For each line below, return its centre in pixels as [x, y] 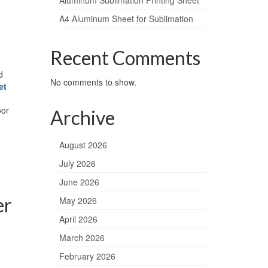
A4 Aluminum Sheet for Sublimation [126, 19]
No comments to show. [93, 82]
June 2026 [79, 182]
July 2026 [77, 164]
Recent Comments [125, 58]
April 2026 [78, 219]
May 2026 [78, 201]
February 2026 [87, 256]
